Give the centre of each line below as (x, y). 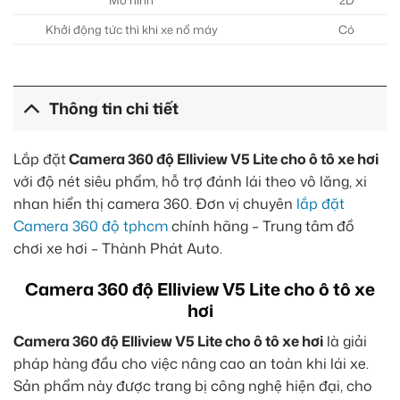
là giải (345, 341)
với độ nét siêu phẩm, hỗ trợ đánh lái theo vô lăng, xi (190, 182)
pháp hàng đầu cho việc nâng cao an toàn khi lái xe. (191, 363)
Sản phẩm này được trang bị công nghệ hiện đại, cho (193, 385)
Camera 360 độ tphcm (91, 226)
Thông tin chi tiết (114, 108)
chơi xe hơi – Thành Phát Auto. (118, 249)
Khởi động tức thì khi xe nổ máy (131, 30)
